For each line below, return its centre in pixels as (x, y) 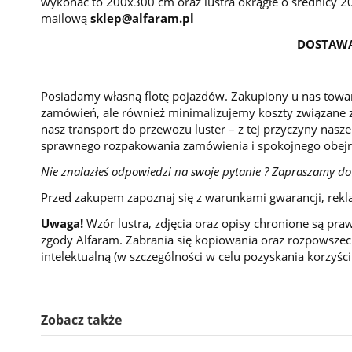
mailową (66, 18)
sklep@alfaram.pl (142, 18)
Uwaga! (62, 223)
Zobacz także (81, 319)
